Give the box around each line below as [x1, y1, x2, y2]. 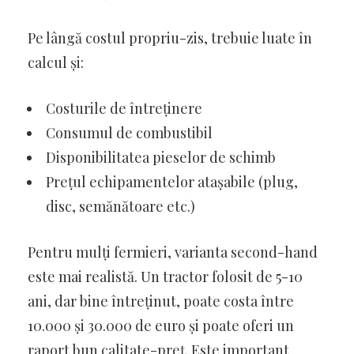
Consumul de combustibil [46, 122, 213, 142]
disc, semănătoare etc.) [46, 196, 195, 216]
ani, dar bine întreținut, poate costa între [28, 291, 294, 311]
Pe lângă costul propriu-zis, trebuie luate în [28, 28, 312, 47]
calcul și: [28, 52, 84, 72]
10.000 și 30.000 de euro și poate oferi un [28, 315, 294, 335]
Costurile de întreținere [46, 98, 202, 118]
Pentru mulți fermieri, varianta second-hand [28, 242, 318, 262]
